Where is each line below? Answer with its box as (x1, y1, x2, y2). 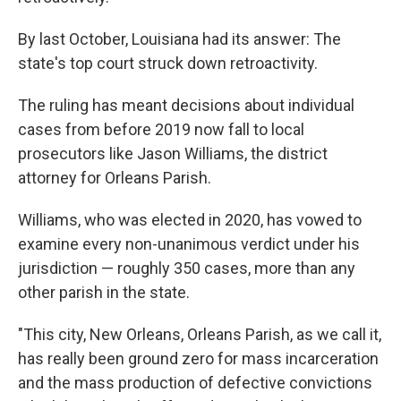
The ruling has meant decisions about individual (18, 96, 354, 115)
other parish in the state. (18, 283, 190, 302)
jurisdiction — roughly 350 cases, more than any (18, 259, 355, 277)
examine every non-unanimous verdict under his (18, 235, 360, 253)
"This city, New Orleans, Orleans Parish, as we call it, (18, 325, 381, 344)
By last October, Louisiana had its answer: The (18, 30, 341, 48)
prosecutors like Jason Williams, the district (18, 144, 328, 163)
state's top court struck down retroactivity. (18, 54, 318, 73)
